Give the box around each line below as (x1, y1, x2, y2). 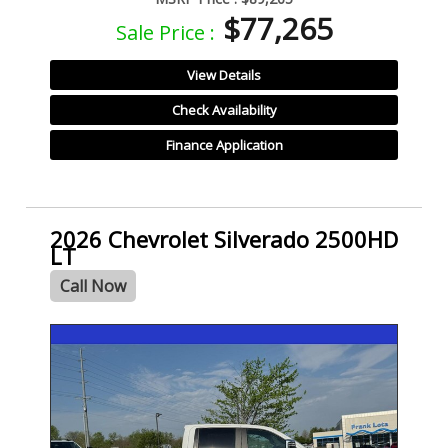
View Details (187, 66, 261, 85)
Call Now (60, 274, 126, 297)
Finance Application (165, 136, 283, 155)
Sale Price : (115, 19, 215, 47)
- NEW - (54, 327, 94, 345)
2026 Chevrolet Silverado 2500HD (50, 223, 398, 254)
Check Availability (171, 101, 277, 120)
